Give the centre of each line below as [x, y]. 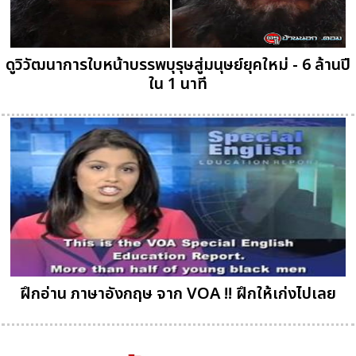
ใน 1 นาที [178, 85]
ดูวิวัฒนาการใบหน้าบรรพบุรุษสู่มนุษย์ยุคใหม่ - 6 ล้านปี [178, 66]
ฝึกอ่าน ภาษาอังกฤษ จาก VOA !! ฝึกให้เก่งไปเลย [178, 294]
